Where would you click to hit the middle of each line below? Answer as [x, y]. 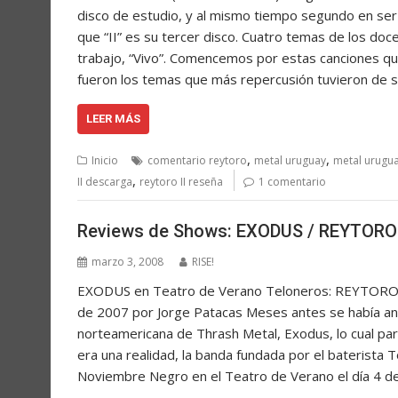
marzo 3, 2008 [127, 261]
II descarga [105, 182]
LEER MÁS [113, 119]
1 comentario [292, 182]
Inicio [105, 161]
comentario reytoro [197, 161]
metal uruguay [290, 161]
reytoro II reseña [181, 182]
